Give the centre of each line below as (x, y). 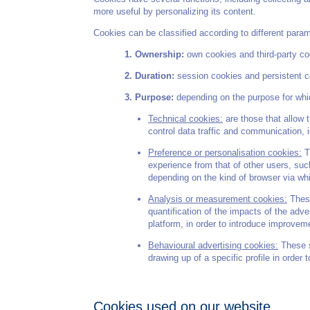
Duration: (154, 76)
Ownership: (159, 55)
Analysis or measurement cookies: (218, 199)
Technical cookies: (185, 119)
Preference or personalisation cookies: (225, 153)
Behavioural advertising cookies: (213, 246)
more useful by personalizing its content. (175, 12)
